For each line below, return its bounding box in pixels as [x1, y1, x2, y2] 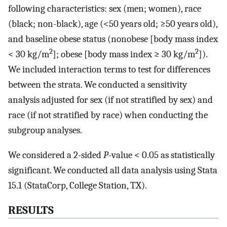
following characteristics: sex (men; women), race [8, 3, 201, 15]
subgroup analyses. [8, 125, 82, 136]
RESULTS [8, 203, 54, 217]
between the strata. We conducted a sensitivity [8, 79, 187, 91]
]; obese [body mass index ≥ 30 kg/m [53, 49, 195, 60]
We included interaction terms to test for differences [8, 64, 210, 75]
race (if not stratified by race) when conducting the [8, 109, 208, 121]
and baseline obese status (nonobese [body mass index [8, 33, 218, 45]
